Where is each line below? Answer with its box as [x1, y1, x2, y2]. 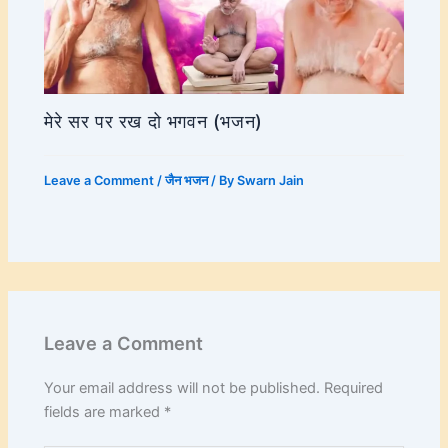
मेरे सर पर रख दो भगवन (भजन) [44, 110, 263, 133]
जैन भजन [165, 173, 209, 189]
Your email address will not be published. [44, 379, 321, 398]
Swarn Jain [237, 173, 305, 189]
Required [324, 379, 384, 398]
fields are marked [44, 403, 165, 422]
